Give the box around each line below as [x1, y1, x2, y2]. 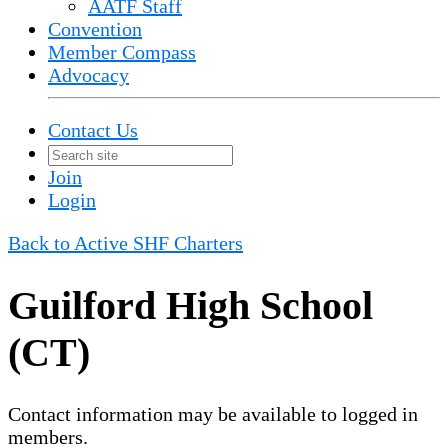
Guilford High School [8, 282, 373, 328]
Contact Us [48, 119, 138, 141]
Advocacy [48, 64, 129, 86]
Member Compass [48, 41, 196, 63]
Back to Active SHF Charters [8, 232, 243, 254]
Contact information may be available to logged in [8, 402, 418, 425]
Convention [48, 18, 142, 40]
